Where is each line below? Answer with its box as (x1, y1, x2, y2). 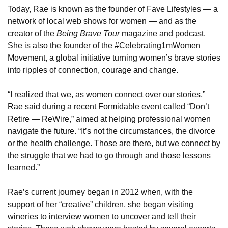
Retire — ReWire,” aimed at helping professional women (8, 114, 211, 123)
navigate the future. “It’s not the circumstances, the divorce (8, 126, 215, 135)
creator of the (8, 28, 56, 38)
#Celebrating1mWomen (115, 41, 201, 50)
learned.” (8, 163, 40, 172)
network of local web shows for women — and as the (8, 16, 196, 25)
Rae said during (8, 102, 67, 111)
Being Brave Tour (56, 28, 120, 38)
